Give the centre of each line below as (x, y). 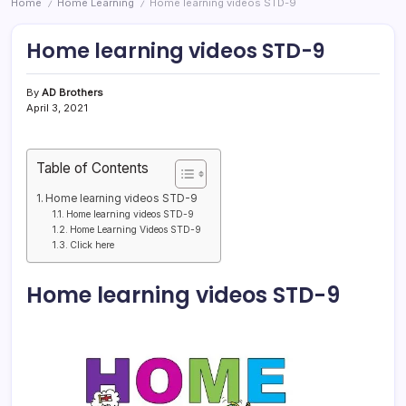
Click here (92, 245)
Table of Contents (92, 168)
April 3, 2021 (57, 108)
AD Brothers (72, 92)
